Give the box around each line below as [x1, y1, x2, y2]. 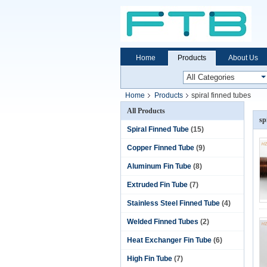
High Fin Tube [127, 254, 172, 263]
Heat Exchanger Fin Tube [127, 236, 212, 244]
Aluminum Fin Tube [127, 162, 191, 170]
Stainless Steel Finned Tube [127, 199, 220, 207]
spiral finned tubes [191, 91, 251, 100]
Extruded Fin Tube [127, 181, 188, 189]
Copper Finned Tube [127, 144, 194, 152]
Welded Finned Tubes [127, 218, 198, 226]
